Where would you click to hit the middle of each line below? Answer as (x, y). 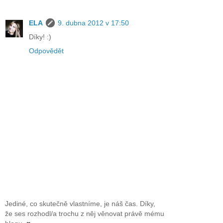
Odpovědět (46, 51)
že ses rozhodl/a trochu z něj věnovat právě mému (85, 214)
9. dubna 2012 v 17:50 (93, 23)
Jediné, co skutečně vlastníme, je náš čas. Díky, (80, 204)
